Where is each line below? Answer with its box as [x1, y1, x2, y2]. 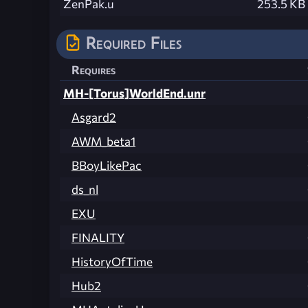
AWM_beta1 [71, 134, 135, 149]
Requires [71, 63, 115, 78]
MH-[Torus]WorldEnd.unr [63, 86, 206, 101]
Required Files [86, 33, 181, 53]
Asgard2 [71, 110, 116, 125]
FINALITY [71, 230, 124, 245]
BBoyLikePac [71, 158, 142, 173]
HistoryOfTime [71, 254, 153, 269]
